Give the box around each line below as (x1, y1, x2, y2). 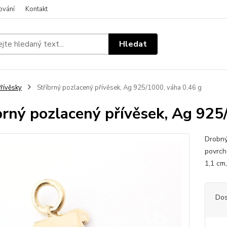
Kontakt (25, 5, 48, 14)
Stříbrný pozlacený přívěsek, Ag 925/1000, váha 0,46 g (35, 83, 202, 92)
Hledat (119, 38, 147, 50)
